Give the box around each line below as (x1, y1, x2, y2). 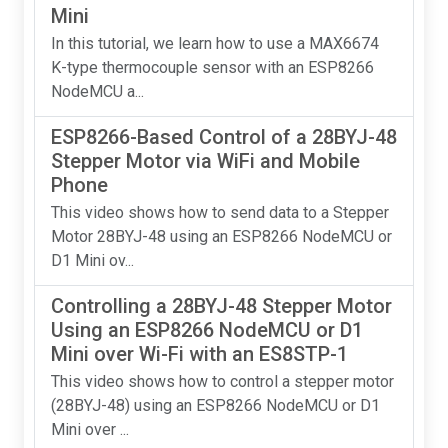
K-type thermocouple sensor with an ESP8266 (51, 58, 374, 77)
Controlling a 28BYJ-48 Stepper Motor (51, 294, 392, 318)
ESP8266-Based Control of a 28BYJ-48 (51, 125, 397, 149)
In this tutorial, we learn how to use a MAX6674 (51, 34, 379, 53)
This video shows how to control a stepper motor (51, 372, 394, 391)
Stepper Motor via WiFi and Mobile (51, 149, 360, 173)
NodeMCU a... (51, 82, 144, 101)
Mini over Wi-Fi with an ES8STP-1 (51, 342, 348, 366)
